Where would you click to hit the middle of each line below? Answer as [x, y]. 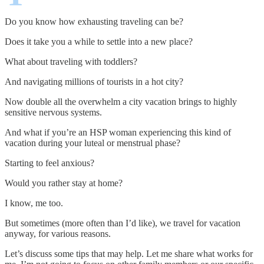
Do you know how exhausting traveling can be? [94, 21]
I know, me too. [34, 203]
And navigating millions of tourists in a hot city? [94, 81]
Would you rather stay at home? [64, 183]
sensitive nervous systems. [53, 112]
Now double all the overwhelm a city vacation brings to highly [121, 101]
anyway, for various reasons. [58, 233]
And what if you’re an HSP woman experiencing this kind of [118, 132]
